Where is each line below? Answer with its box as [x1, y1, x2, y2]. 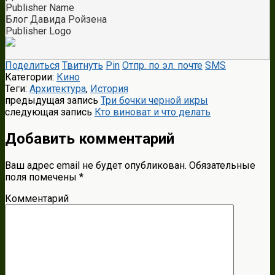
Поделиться [5, 60, 60, 72]
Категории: [5, 71, 56, 83]
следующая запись [5, 106, 95, 118]
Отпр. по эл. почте [122, 60, 203, 72]
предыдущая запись [5, 95, 101, 107]
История [90, 83, 128, 95]
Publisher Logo [6, 25, 71, 37]
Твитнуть [62, 60, 103, 72]
